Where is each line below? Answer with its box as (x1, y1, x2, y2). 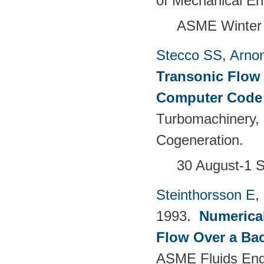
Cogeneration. (156, 131, 243, 148)
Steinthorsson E (156, 186, 255, 203)
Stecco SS (156, 47, 222, 63)
